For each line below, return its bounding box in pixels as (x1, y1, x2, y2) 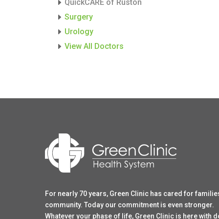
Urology (65, 26, 93, 36)
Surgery (65, 12, 93, 22)
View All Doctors (65, 41, 124, 51)
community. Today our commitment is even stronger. (45, 200, 214, 209)
